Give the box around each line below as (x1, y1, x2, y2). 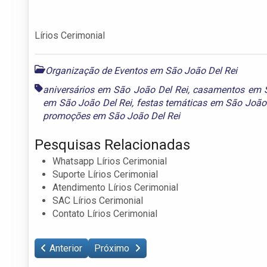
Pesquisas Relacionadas (35, 136, 190, 153)
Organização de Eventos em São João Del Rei (45, 64, 237, 76)
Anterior (49, 242, 82, 254)
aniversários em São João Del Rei (43, 83, 188, 95)
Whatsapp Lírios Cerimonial (52, 155, 167, 167)
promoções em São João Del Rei (43, 110, 180, 122)
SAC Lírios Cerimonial (52, 194, 143, 206)
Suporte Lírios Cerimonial (52, 168, 158, 180)
